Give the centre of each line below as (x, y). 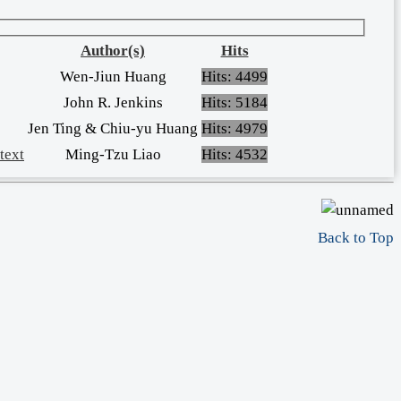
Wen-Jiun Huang (113, 77)
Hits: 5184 (235, 103)
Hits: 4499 (235, 77)
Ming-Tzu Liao (113, 155)
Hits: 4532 (235, 155)
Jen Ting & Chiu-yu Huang (113, 129)
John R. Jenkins (113, 103)
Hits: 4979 (235, 129)
